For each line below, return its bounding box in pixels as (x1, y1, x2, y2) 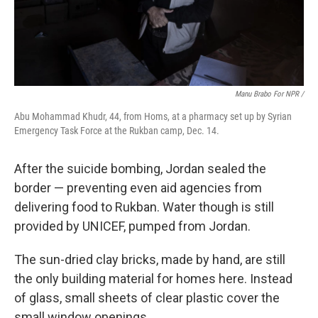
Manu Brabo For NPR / (235, 89, 304, 99)
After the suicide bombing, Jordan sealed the (14, 161, 266, 176)
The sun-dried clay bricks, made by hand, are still (14, 252, 285, 267)
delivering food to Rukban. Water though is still (14, 199, 274, 214)
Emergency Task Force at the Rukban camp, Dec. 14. (14, 125, 219, 136)
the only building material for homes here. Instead (14, 271, 292, 286)
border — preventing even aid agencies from (14, 180, 262, 195)
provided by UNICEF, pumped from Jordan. (14, 219, 251, 234)
